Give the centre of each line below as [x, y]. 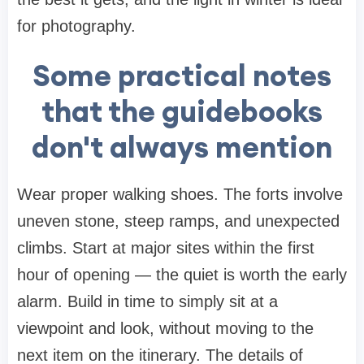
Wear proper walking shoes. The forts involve [180, 194]
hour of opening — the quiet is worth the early [182, 274]
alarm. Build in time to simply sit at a [147, 301]
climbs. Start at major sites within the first [166, 247]
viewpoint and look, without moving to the [165, 328]
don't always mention [182, 147]
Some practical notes [182, 75]
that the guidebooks [182, 111]
